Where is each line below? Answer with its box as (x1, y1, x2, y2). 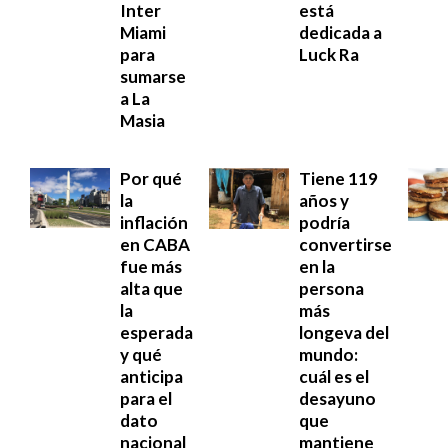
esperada (120, 322, 193, 344)
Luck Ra (299, 44, 359, 66)
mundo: (299, 344, 358, 366)
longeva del (299, 322, 389, 344)
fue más (120, 256, 182, 278)
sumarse (120, 66, 186, 88)
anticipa (120, 366, 183, 388)
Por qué (120, 168, 182, 190)
